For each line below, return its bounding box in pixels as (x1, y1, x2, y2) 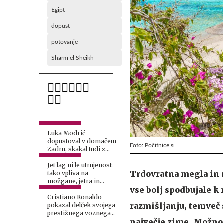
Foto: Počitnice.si (130, 142, 175, 149)
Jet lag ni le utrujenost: (47, 161, 113, 169)
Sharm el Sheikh (51, 55, 94, 61)
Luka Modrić (47, 129, 85, 137)
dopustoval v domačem (47, 137, 116, 145)
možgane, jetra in (47, 177, 100, 185)
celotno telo (47, 185, 82, 193)
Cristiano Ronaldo (47, 193, 102, 201)
